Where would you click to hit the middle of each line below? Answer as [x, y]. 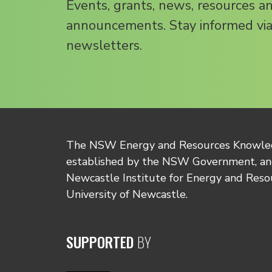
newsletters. [104, 46]
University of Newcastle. [127, 195]
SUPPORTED [102, 242]
